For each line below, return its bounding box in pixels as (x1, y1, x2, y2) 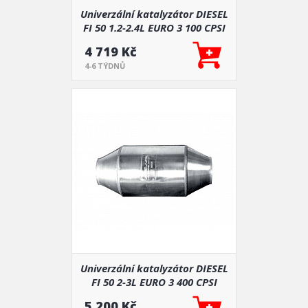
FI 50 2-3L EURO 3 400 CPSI (91, 275, 217, 289)
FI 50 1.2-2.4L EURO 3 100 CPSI (82, 21, 225, 34)
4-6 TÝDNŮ (85, 60, 125, 71)
